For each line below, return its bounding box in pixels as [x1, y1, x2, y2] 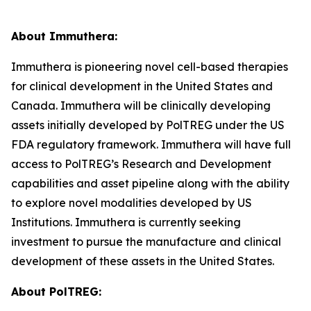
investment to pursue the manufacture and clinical [11, 234, 281, 249]
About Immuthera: [11, 28, 117, 43]
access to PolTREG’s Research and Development [11, 156, 271, 171]
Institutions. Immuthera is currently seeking [11, 215, 241, 229]
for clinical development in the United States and [11, 78, 273, 93]
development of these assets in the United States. [11, 253, 274, 268]
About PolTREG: [11, 284, 101, 299]
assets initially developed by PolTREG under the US [11, 117, 285, 132]
